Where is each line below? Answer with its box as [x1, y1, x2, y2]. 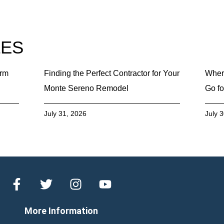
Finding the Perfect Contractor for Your [44, 69, 180, 78]
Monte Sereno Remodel [44, 84, 129, 93]
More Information [24, 205, 98, 216]
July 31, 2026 [44, 109, 87, 118]
